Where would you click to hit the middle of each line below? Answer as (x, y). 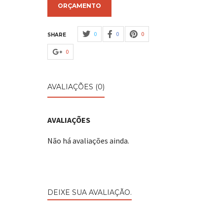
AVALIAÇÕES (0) (76, 87)
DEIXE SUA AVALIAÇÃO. (90, 193)
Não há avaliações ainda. (88, 141)
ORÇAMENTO (79, 6)
